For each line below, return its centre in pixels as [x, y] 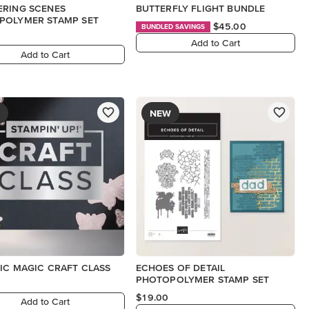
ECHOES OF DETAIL [180, 267]
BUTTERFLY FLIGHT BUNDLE [200, 8]
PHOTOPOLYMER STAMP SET [202, 279]
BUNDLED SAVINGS [173, 26]
